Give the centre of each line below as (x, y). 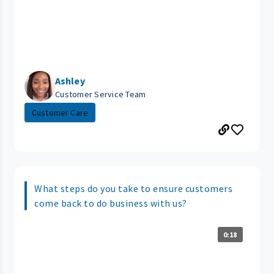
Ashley (70, 81)
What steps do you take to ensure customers (133, 189)
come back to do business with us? (111, 203)
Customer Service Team (101, 94)
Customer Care (60, 113)
